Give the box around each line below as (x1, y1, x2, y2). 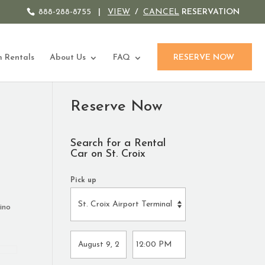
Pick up (70, 177, 97, 184)
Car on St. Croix (70, 148, 146, 160)
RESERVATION (179, 7, 240, 17)
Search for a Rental (70, 138, 166, 149)
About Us (50, 53, 86, 63)
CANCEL (143, 7, 179, 17)
